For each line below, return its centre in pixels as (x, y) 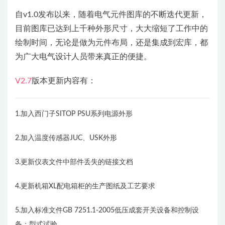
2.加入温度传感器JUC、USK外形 (66, 138)
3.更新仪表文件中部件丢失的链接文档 (74, 162)
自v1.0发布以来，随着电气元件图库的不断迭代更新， (111, 14)
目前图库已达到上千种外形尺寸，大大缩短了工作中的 (111, 28)
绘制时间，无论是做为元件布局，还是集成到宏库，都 (111, 42)
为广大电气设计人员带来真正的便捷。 (83, 57)
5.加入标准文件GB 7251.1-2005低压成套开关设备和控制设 (107, 210)
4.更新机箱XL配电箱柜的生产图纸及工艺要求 (85, 186)
